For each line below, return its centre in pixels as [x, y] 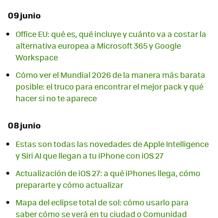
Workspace [37, 57]
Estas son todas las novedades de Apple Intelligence [112, 144]
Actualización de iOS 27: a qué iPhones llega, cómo [108, 173]
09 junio [24, 15]
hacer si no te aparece [56, 98]
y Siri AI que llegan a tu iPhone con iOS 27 [90, 156]
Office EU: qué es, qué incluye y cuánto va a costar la [111, 34]
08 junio [24, 125]
